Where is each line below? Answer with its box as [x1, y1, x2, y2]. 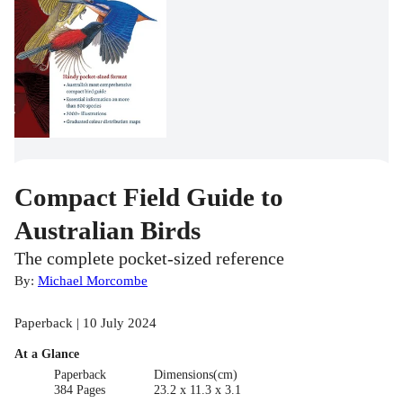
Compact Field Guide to [14, 183, 283, 212]
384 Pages [54, 383, 106, 398]
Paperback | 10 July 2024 [14, 315, 157, 331]
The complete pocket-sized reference [14, 249, 284, 269]
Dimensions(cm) [153, 368, 237, 382]
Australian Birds [14, 216, 201, 246]
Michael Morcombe [38, 273, 148, 289]
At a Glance [14, 347, 79, 362]
